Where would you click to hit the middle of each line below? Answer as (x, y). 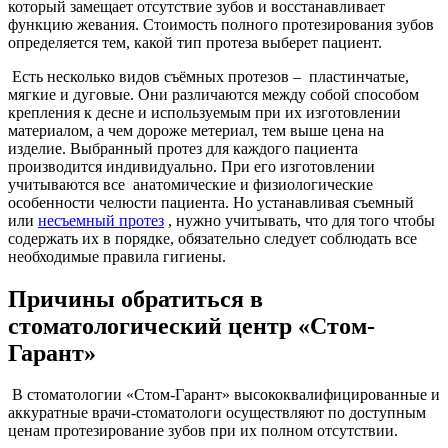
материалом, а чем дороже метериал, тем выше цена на (196, 130)
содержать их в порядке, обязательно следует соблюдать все (212, 238)
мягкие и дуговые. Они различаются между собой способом (213, 94)
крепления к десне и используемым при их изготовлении (204, 112)
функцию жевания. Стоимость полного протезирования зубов (221, 24)
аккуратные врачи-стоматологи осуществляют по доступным (217, 413)
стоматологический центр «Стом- (191, 325)
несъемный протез (101, 220)
